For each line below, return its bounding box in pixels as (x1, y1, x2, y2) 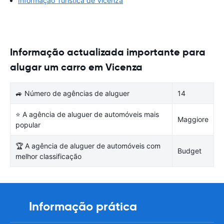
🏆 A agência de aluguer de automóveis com (15, 141, 160, 150)
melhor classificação (15, 151, 81, 160)
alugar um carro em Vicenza (10, 60, 142, 73)
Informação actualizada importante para (10, 45, 205, 58)
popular (15, 120, 40, 129)
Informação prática (29, 198, 137, 214)
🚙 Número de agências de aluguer (15, 88, 129, 97)
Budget (177, 146, 201, 155)
